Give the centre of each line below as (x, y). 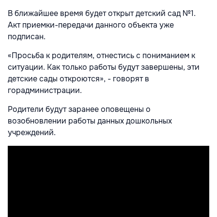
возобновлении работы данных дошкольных (90, 121)
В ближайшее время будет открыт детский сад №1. (102, 13)
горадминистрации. (45, 90)
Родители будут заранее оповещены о (79, 109)
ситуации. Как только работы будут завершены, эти (104, 67)
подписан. (28, 36)
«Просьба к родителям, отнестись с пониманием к (101, 55)
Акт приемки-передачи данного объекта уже (91, 25)
